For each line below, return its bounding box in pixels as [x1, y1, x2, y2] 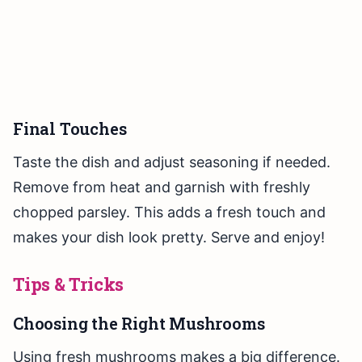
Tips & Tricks [13, 272, 124, 297]
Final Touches [13, 118, 127, 140]
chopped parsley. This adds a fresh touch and [13, 204, 326, 221]
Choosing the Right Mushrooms [13, 313, 265, 335]
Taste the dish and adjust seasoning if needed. [13, 154, 330, 171]
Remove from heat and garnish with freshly [13, 179, 310, 196]
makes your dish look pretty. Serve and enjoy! [13, 229, 325, 246]
